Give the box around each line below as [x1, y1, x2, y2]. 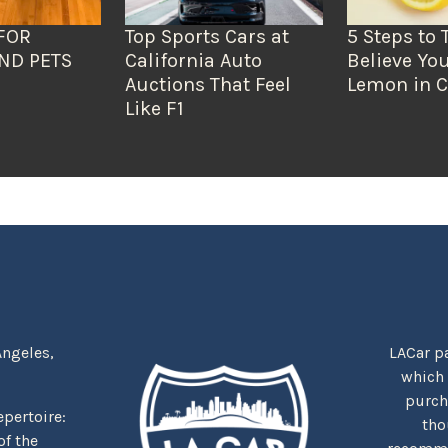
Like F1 [124, 97, 184, 121]
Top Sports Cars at [124, 25, 289, 49]
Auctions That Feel [124, 73, 291, 97]
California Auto [124, 49, 262, 73]
